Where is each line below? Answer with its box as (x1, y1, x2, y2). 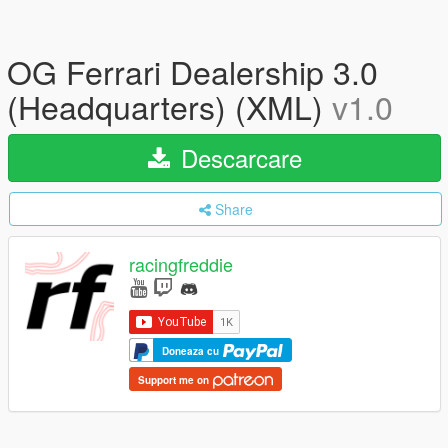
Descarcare (173, 140, 302, 175)
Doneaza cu (162, 343, 222, 358)
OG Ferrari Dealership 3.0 (7, 48, 378, 94)
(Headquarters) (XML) (7, 83, 332, 129)
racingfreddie (129, 251, 233, 278)
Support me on (138, 372, 212, 387)
